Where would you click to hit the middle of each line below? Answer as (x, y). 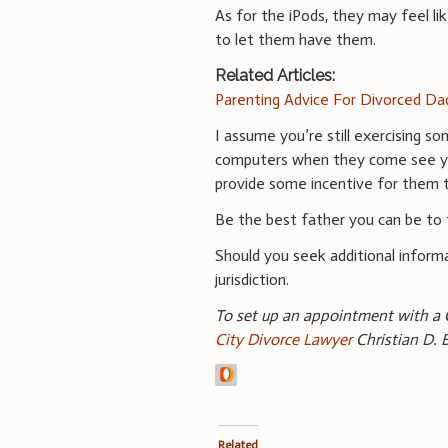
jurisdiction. (252, 279)
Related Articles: (275, 75)
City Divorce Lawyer (284, 339)
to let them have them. (296, 39)
